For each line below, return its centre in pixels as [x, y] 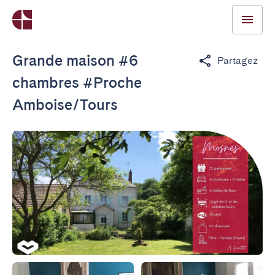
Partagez [238, 60]
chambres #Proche [77, 83]
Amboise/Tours [65, 105]
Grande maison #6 [75, 60]
